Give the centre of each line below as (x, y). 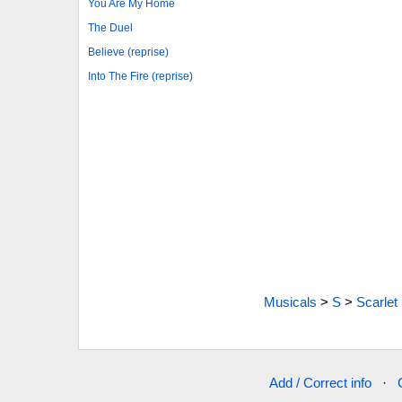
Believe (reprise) (128, 52)
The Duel (110, 28)
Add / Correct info (320, 383)
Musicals (290, 302)
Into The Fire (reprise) (140, 77)
